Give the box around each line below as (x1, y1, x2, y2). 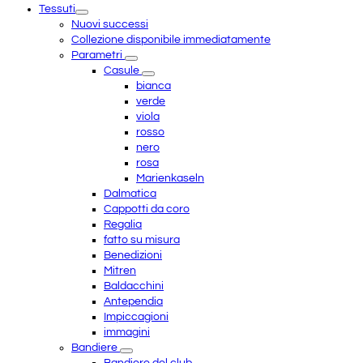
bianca (136, 80, 171, 92)
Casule (104, 65, 142, 76)
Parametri (71, 49, 125, 61)
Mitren (104, 265, 136, 276)
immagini (104, 327, 150, 338)
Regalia (104, 219, 142, 230)
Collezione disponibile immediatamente (71, 34, 271, 45)
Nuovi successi (71, 19, 148, 30)
